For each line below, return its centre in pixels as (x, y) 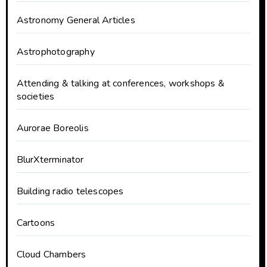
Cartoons (36, 223)
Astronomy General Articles (76, 21)
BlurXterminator (50, 160)
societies (35, 97)
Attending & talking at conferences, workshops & (120, 84)
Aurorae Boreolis (52, 128)
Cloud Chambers (51, 255)
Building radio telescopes (70, 192)
